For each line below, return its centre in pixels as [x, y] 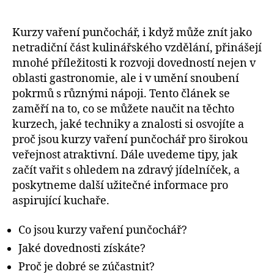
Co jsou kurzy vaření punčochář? [103, 230]
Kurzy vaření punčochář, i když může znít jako [132, 33]
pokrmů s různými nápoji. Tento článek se [121, 94]
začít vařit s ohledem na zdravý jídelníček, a [126, 171]
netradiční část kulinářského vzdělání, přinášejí [137, 48]
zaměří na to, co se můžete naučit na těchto [123, 109]
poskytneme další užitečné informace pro [120, 186]
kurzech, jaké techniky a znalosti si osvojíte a [128, 125]
